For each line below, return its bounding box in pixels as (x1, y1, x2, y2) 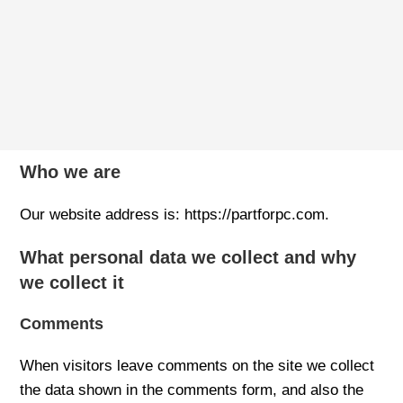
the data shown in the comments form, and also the (20, 381, 364, 399)
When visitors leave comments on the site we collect (20, 357, 375, 374)
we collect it (20, 273, 125, 292)
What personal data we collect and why (20, 247, 357, 267)
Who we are (20, 162, 121, 182)
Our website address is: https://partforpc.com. (20, 206, 330, 223)
